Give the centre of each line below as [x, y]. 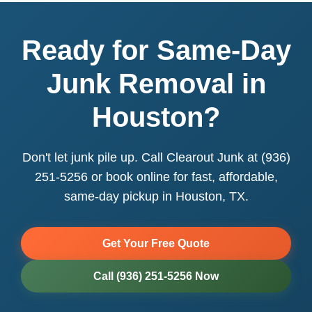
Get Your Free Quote [156, 243]
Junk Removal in [156, 84]
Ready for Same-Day [156, 50]
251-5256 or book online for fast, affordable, [156, 177]
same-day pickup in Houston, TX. [156, 196]
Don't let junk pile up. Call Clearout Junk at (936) [156, 157]
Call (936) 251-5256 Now [156, 276]
